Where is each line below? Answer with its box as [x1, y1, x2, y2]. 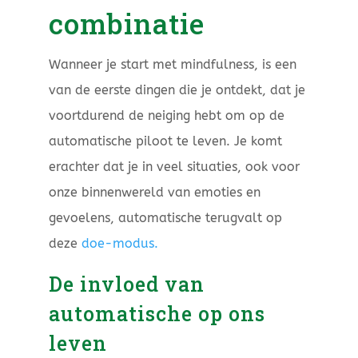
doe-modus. [77, 236, 158, 252]
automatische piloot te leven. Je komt [48, 133, 282, 149]
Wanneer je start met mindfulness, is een [48, 57, 296, 73]
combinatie [48, 5, 205, 42]
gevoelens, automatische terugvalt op [48, 210, 282, 226]
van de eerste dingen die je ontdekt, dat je [48, 82, 305, 98]
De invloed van [48, 271, 205, 298]
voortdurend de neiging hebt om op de [48, 108, 284, 124]
